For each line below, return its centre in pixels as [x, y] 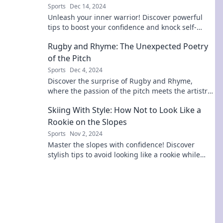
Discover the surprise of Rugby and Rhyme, [120, 81]
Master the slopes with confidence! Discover [121, 145]
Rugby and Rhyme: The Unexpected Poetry [128, 46]
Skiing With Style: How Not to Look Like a [124, 110]
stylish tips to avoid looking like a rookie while [124, 155]
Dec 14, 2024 [88, 6]
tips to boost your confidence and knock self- [122, 27]
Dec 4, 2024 [86, 70]
